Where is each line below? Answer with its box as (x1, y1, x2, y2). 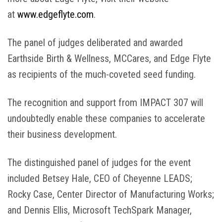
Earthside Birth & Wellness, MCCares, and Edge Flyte (7, 53, 212, 65)
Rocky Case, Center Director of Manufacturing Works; (7, 188, 215, 200)
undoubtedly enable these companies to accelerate (7, 112, 206, 124)
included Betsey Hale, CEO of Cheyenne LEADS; (7, 172, 193, 184)
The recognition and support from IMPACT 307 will (7, 96, 204, 109)
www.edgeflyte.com (17, 8, 94, 21)
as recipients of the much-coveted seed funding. (7, 68, 196, 81)
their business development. (7, 128, 117, 140)
